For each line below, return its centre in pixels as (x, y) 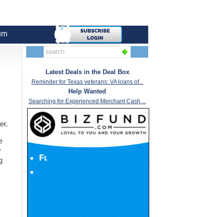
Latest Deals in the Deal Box (87, 72)
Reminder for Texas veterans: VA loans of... (87, 82)
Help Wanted (87, 92)
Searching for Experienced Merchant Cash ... (87, 101)
